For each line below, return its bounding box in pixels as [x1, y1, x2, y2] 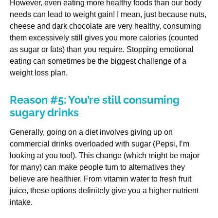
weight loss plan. [10, 69, 68, 77]
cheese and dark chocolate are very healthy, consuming [10, 22, 201, 31]
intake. [10, 198, 33, 207]
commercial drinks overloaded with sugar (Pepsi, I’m [10, 140, 189, 148]
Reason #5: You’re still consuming [10, 93, 180, 107]
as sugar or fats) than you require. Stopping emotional [10, 45, 194, 54]
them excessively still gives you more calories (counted [10, 34, 199, 42]
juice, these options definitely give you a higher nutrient [10, 186, 199, 195]
